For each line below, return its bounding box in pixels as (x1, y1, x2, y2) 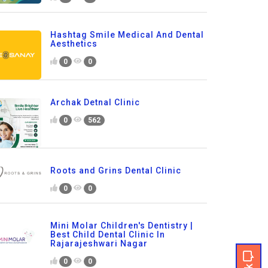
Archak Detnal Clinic (50, 98, 140, 108)
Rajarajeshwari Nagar (50, 238, 148, 248)
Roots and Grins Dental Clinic (50, 165, 181, 175)
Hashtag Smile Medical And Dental (50, 29, 204, 39)
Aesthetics (50, 38, 98, 48)
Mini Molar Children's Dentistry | (50, 220, 193, 230)
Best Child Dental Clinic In (50, 229, 165, 239)
